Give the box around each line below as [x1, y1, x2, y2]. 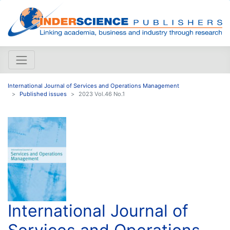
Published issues [20, 90, 67, 98]
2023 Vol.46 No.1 [79, 90, 125, 98]
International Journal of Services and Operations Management [8, 82, 179, 89]
